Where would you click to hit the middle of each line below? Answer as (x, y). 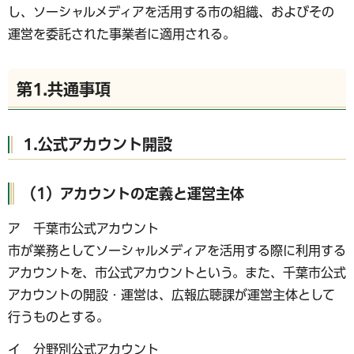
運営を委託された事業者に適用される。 (122, 34)
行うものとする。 (58, 316)
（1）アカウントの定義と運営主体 (133, 193)
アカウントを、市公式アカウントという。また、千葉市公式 (177, 272)
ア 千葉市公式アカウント (83, 228)
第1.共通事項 (64, 89)
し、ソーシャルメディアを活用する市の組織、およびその (171, 12)
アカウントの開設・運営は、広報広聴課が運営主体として (171, 294)
